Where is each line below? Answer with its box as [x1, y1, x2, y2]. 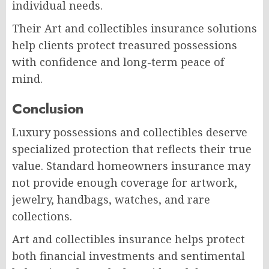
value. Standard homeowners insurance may [12, 158, 250, 173]
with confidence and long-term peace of [12, 54, 224, 69]
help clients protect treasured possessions [12, 37, 237, 52]
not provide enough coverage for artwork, [12, 175, 237, 190]
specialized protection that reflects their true [12, 141, 252, 156]
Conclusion [12, 97, 83, 119]
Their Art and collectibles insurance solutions [12, 20, 257, 35]
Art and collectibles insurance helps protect [12, 231, 245, 246]
